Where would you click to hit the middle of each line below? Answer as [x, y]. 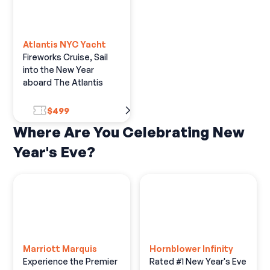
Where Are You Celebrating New [129, 132]
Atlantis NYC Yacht [65, 45]
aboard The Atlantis [63, 83]
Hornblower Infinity [191, 248]
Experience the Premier [71, 261]
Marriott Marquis [60, 248]
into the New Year [59, 70]
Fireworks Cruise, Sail [66, 57]
